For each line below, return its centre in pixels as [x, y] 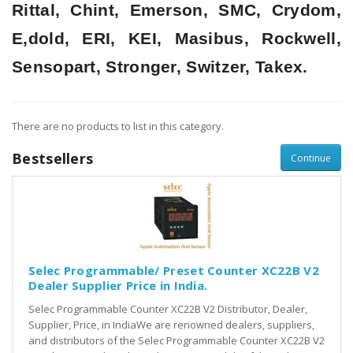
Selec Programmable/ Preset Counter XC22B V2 [174, 271]
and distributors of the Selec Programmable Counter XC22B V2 [176, 341]
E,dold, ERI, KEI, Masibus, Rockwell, [176, 39]
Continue [311, 158]
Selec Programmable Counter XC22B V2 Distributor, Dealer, [168, 309]
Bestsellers [53, 159]
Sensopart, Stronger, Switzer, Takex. [160, 67]
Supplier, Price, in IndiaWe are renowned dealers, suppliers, [171, 325]
